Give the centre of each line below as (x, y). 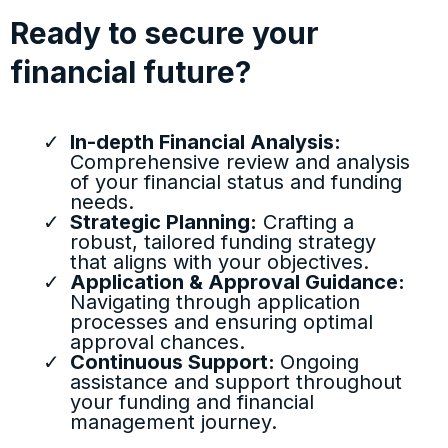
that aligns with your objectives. (219, 262)
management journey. (173, 422)
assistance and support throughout (236, 382)
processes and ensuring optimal (221, 322)
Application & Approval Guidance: (237, 282)
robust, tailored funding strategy (223, 242)
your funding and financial (192, 402)
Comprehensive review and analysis (240, 162)
